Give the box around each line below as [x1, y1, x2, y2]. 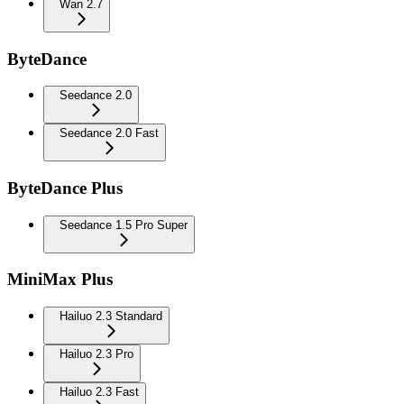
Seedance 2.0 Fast [60, 126, 159, 141]
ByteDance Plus [7, 179, 123, 198]
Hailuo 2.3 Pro [60, 347, 133, 362]
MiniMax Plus [7, 270, 113, 289]
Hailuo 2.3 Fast [60, 385, 139, 399]
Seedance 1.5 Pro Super [60, 217, 188, 232]
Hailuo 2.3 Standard [60, 309, 162, 324]
